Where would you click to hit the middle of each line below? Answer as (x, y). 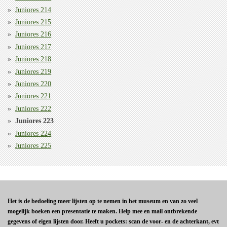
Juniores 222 (33, 108)
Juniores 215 (33, 22)
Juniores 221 (33, 96)
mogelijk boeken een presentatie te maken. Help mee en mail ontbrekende (102, 211)
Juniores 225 (33, 145)
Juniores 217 (33, 47)
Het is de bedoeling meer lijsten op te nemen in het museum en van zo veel (103, 201)
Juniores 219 (33, 71)
